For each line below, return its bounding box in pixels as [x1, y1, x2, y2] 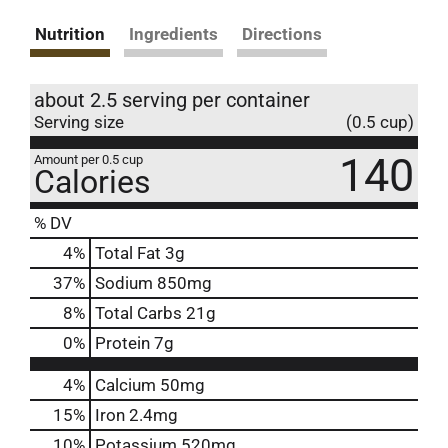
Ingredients [129, 23, 218, 44]
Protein [95, 332, 150, 353]
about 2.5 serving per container [34, 87, 310, 112]
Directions [242, 23, 322, 44]
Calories [34, 162, 151, 201]
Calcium [95, 374, 156, 395]
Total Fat [95, 242, 161, 263]
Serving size [34, 111, 124, 132]
